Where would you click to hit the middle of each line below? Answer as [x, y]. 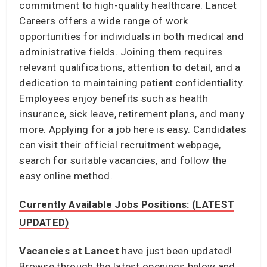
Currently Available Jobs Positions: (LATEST [127, 204]
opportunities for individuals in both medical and [131, 36]
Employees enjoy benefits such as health [114, 98]
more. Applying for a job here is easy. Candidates [133, 129]
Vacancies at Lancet [69, 251]
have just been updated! [176, 251]
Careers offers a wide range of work [104, 21]
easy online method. [66, 176]
